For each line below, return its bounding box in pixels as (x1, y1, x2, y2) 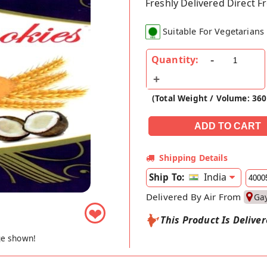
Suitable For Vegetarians (163, 26, 265, 38)
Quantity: (151, 53, 199, 67)
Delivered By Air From (146, 191, 244, 203)
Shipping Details (159, 152, 228, 164)
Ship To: (149, 171, 185, 184)
